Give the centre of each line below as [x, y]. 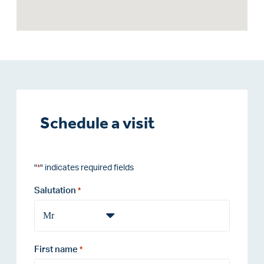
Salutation [55, 191]
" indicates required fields [87, 168]
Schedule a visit [98, 123]
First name [56, 250]
